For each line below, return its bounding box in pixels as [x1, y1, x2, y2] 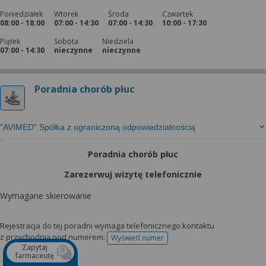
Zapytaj [22, 242, 47, 252]
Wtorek [54, 9, 78, 19]
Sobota [54, 36, 78, 46]
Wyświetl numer [111, 233, 164, 243]
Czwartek [162, 9, 193, 19]
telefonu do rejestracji [137, 236, 211, 247]
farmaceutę [15, 251, 54, 261]
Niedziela [102, 36, 134, 46]
